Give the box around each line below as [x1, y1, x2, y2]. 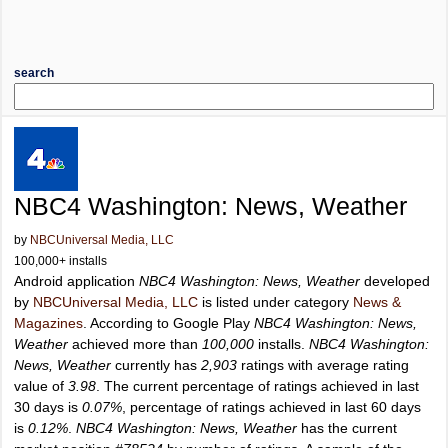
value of [14, 378, 68, 394]
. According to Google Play [83, 315, 254, 331]
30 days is [14, 399, 82, 415]
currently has [111, 357, 201, 373]
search [14, 66, 54, 80]
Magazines [14, 315, 83, 331]
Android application [14, 273, 139, 289]
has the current [297, 420, 397, 436]
